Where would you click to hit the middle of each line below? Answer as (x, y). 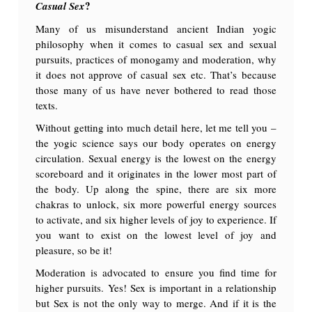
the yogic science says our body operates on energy (156, 142)
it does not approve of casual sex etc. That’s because (156, 74)
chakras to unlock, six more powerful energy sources (156, 204)
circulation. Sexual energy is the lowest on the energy (156, 158)
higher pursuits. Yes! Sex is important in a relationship (156, 287)
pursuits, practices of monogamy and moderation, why (156, 59)
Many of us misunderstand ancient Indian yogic (156, 28)
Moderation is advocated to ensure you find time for (156, 272)
